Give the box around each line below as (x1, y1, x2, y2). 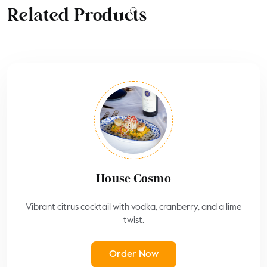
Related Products (7, 6, 147, 24)
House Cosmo (96, 172, 171, 186)
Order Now (108, 249, 159, 259)
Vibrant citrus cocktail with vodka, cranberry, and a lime (26, 202, 241, 212)
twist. (123, 215, 144, 225)
